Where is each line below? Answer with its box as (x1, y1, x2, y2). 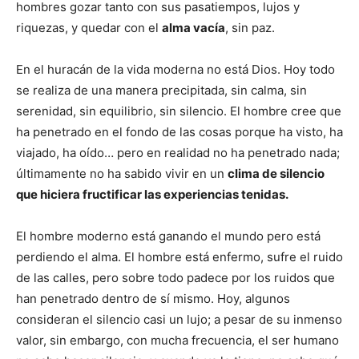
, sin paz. (225, 20, 275, 35)
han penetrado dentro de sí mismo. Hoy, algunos (16, 291, 290, 306)
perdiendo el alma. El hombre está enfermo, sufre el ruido (16, 249, 343, 264)
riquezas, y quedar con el (16, 20, 162, 35)
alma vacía (162, 20, 225, 35)
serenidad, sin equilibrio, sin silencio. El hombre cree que (16, 103, 341, 119)
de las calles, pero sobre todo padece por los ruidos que (16, 270, 335, 285)
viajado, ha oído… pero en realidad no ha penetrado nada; (16, 145, 340, 160)
